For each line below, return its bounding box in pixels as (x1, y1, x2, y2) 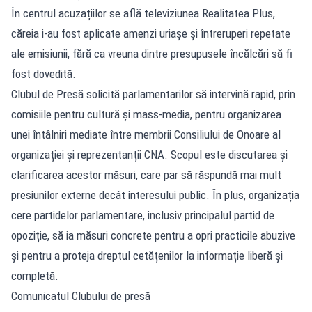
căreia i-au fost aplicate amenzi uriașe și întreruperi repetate (11, 26, 290, 40)
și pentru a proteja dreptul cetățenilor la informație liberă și (11, 248, 283, 263)
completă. (11, 268, 58, 283)
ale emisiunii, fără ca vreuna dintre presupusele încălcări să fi (11, 46, 292, 61)
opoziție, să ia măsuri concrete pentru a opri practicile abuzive (11, 228, 295, 242)
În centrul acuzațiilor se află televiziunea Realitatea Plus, (11, 6, 275, 20)
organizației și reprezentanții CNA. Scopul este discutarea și (11, 147, 288, 162)
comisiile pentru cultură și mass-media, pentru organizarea (11, 107, 281, 121)
